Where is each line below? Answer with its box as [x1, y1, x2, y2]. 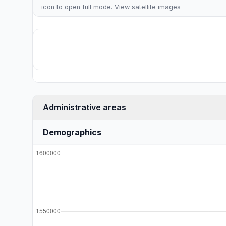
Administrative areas [43, 102, 126, 112]
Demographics [43, 127, 101, 137]
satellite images [132, 3, 181, 11]
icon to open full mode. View [41, 3, 132, 11]
